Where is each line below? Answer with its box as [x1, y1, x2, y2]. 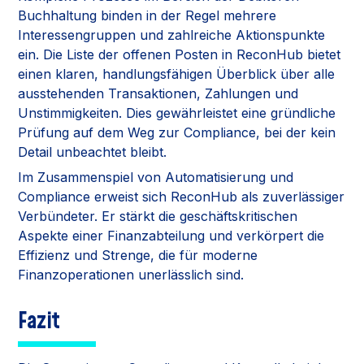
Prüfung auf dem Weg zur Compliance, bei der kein [18, 123, 336, 141]
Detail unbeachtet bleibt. [18, 143, 167, 160]
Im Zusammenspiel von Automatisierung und [18, 168, 294, 185]
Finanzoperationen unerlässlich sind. [18, 266, 245, 283]
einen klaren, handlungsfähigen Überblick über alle [18, 65, 336, 82]
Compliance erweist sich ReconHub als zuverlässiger [18, 188, 345, 205]
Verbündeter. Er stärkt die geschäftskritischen [18, 207, 298, 224]
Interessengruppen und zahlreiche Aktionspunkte [18, 26, 326, 43]
